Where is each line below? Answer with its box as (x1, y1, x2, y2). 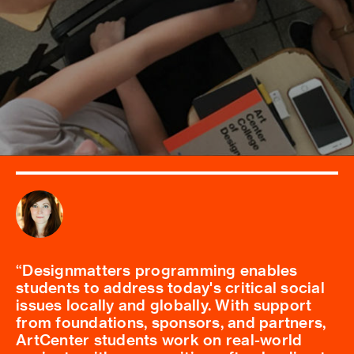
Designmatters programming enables (22, 260, 298, 279)
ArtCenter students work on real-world (16, 330, 303, 348)
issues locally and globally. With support (16, 295, 312, 314)
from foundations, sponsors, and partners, (16, 312, 326, 331)
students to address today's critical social (16, 277, 325, 296)
